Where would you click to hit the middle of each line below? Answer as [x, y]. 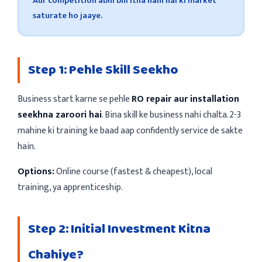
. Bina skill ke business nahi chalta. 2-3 [171, 114]
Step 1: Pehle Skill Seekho [103, 70]
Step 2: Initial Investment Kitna [119, 229]
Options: [36, 171]
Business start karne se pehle [75, 99]
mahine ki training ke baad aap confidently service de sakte [130, 130]
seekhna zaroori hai [60, 114]
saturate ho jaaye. [67, 15]
